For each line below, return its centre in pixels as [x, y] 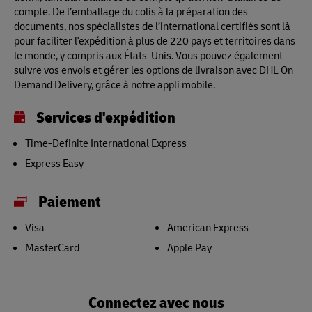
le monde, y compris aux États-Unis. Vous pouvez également [148, 55]
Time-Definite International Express [106, 143]
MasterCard [52, 247]
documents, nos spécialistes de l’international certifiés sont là [152, 26]
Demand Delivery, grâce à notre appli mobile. [115, 84]
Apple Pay [189, 247]
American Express [208, 227]
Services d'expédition [106, 116]
